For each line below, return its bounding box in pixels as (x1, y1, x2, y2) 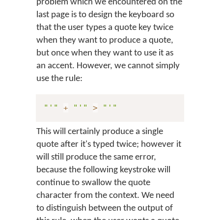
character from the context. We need (36, 191, 174, 200)
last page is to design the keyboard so (36, 10, 174, 20)
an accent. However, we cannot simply (36, 61, 180, 71)
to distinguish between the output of (36, 204, 173, 213)
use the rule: (36, 74, 82, 83)
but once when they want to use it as (36, 49, 173, 58)
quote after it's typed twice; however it (36, 140, 181, 149)
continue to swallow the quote (36, 178, 150, 188)
